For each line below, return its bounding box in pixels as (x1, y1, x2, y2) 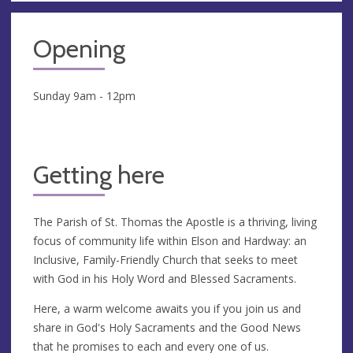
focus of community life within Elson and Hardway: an (33, 232, 307, 248)
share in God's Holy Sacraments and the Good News (33, 319, 301, 335)
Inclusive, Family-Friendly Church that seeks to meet (33, 251, 298, 267)
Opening (33, 33, 125, 64)
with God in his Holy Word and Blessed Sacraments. (33, 270, 296, 286)
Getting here (33, 159, 165, 190)
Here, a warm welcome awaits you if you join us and (33, 300, 301, 316)
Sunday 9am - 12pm (33, 87, 136, 103)
